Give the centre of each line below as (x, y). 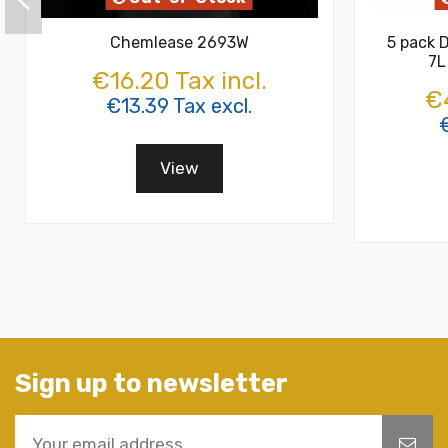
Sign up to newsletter (151, 382)
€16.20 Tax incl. (179, 81)
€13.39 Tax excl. (179, 106)
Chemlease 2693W (179, 43)
